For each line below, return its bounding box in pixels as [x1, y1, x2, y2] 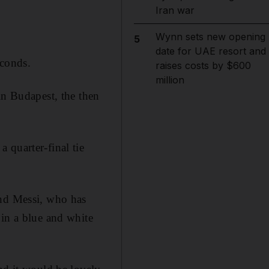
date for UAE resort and [155, 45, 266, 57]
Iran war [155, 4, 195, 16]
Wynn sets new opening [155, 31, 265, 43]
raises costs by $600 [155, 59, 251, 71]
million [155, 74, 184, 86]
